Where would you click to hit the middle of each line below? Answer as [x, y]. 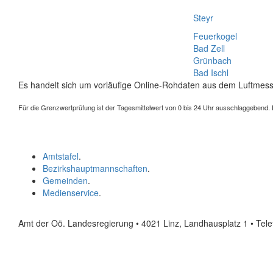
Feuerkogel [215, 36]
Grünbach [212, 60]
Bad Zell [209, 48]
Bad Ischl [211, 73]
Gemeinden [65, 180]
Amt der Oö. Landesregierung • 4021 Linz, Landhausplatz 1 [134, 223]
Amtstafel [61, 156]
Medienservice [71, 193]
